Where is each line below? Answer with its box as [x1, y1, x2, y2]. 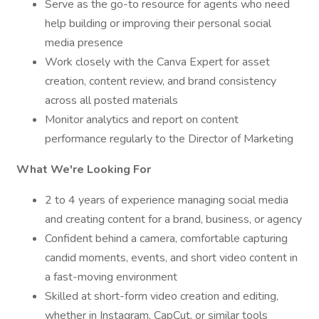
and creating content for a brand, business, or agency [45, 211, 302, 227]
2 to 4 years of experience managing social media [45, 192, 288, 208]
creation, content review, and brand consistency [45, 73, 276, 89]
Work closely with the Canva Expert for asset [45, 54, 270, 70]
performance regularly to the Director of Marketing [45, 131, 293, 147]
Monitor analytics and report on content [45, 112, 239, 127]
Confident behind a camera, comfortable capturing [45, 231, 288, 246]
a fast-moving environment [45, 269, 177, 285]
